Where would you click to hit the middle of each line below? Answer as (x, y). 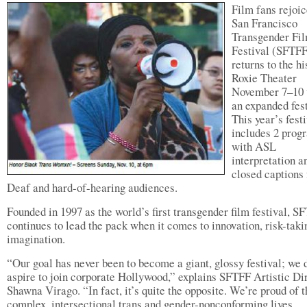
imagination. (36, 239)
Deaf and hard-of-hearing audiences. (92, 187)
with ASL (254, 146)
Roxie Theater (264, 78)
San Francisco (265, 23)
